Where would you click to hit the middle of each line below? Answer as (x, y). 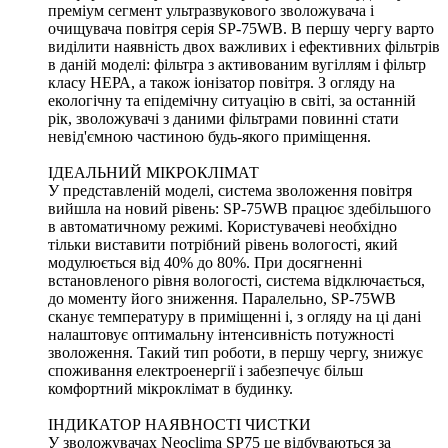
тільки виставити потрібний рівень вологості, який (223, 244)
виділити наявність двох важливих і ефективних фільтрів (244, 46)
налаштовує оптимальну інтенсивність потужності (221, 334)
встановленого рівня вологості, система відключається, (236, 280)
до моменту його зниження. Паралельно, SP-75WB (222, 298)
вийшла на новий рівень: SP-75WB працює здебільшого (239, 208)
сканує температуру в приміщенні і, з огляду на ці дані (234, 316)
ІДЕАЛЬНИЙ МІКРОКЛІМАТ (153, 172)
